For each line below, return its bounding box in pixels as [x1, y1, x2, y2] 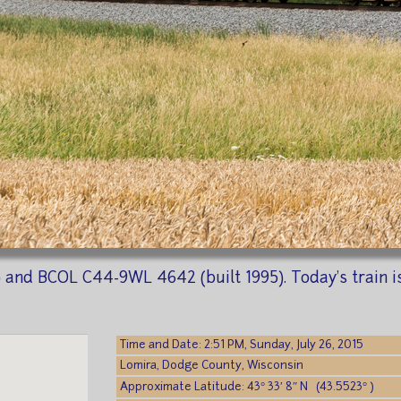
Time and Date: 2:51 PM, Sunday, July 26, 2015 [120, 339, 364, 351]
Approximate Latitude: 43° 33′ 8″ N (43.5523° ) [120, 381, 375, 393]
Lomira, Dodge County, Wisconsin [120, 360, 304, 371]
